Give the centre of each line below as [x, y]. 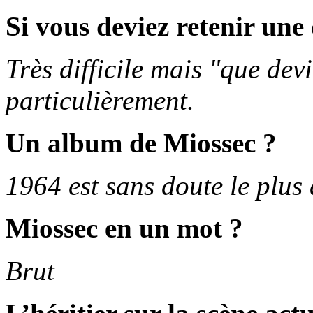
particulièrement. [100, 100]
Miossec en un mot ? [124, 228]
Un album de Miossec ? [141, 143]
